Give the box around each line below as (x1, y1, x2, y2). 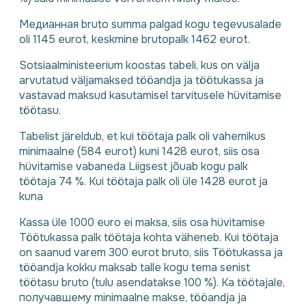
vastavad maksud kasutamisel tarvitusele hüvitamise (19, 87, 281, 102)
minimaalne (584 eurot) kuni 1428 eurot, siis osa (19, 143, 260, 158)
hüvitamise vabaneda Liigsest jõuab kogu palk (19, 158, 248, 173)
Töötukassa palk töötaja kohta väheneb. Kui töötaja (19, 229, 279, 245)
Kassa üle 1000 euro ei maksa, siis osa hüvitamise (19, 214, 265, 229)
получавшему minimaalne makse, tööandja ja (19, 290, 247, 305)
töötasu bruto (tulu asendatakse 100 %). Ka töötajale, (19, 275, 285, 290)
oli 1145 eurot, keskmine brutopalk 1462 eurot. (19, 31, 250, 46)
